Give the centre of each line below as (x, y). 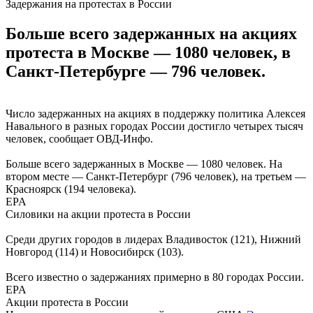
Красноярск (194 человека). (71, 189)
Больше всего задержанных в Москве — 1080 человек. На (144, 163)
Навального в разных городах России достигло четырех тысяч (154, 126)
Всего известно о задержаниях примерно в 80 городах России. (155, 277)
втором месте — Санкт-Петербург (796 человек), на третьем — (156, 176)
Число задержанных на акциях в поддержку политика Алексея (155, 113)
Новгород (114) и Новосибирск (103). (95, 252)
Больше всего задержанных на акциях (151, 33)
